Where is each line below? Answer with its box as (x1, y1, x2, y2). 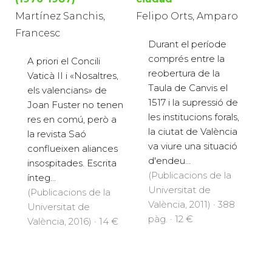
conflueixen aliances (27, 143, 118, 155)
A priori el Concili (27, 55, 100, 67)
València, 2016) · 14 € (27, 216, 118, 228)
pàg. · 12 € (148, 213, 193, 225)
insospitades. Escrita (27, 157, 117, 169)
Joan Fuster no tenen (27, 99, 123, 111)
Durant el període (148, 38, 226, 50)
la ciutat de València (148, 126, 237, 138)
